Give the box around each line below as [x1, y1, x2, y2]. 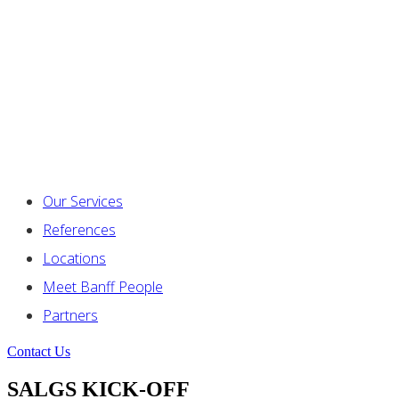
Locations [43, 248, 106, 268]
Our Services [43, 191, 123, 211]
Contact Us [7, 344, 70, 359]
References [43, 220, 116, 240]
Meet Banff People [43, 277, 163, 297]
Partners [43, 305, 98, 325]
